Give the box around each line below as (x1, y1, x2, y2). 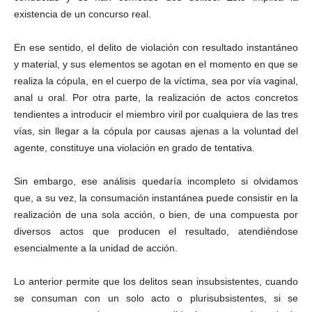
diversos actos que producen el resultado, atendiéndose (14, 226, 298, 237)
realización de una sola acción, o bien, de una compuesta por (14, 209, 298, 220)
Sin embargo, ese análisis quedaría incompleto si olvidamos (14, 175, 298, 187)
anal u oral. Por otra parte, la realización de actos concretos (14, 92, 298, 103)
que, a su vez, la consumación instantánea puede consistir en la (14, 192, 298, 203)
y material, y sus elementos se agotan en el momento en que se (14, 58, 298, 70)
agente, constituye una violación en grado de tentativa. (14, 142, 255, 153)
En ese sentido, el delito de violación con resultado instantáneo (14, 42, 298, 53)
